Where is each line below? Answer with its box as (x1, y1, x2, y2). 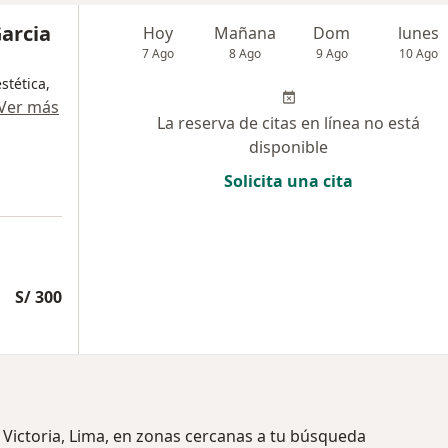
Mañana (214, 22, 277, 44)
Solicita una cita (224, 170, 353, 192)
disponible (249, 136, 328, 158)
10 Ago (399, 45, 439, 62)
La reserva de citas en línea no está (157, 112, 420, 134)
